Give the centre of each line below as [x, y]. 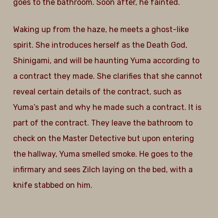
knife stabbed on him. [53, 185]
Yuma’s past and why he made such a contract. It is [107, 107]
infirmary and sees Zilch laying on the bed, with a [103, 170]
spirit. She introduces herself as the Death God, [100, 45]
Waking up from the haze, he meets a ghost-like [101, 29]
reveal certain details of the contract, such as [97, 92]
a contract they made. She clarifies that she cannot [108, 76]
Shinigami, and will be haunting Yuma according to [106, 61]
